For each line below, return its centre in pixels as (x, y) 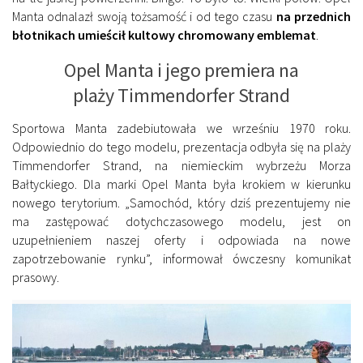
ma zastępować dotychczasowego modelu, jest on (181, 222)
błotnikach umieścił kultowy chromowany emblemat (164, 35)
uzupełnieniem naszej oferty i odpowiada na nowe (181, 240)
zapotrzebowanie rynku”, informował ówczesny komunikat (181, 259)
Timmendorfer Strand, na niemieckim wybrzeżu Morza (181, 166)
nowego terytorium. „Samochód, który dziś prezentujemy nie (181, 203)
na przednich (314, 17)
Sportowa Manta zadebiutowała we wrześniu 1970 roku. (181, 128)
